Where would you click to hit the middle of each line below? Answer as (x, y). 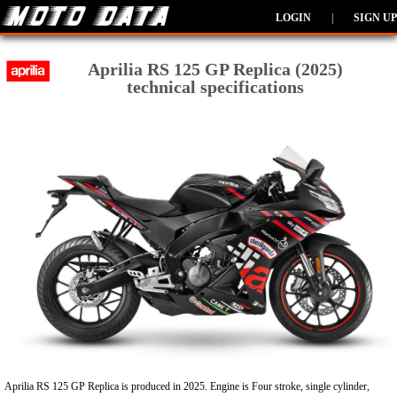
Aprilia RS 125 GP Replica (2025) (216, 69)
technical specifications (216, 87)
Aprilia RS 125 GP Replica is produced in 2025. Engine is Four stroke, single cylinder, (187, 387)
